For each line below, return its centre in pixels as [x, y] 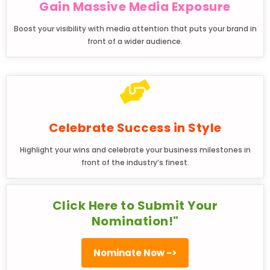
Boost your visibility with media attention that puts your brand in [135, 29]
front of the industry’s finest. [135, 163]
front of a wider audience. [135, 42]
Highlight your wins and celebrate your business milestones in [135, 150]
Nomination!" [135, 221]
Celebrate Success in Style [135, 128]
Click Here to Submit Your [135, 206]
